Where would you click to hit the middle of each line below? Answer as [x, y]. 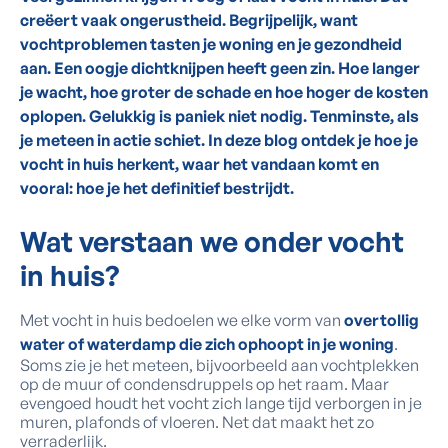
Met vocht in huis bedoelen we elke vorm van [182, 320]
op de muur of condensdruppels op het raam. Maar [204, 384]
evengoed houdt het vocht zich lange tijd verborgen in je [221, 403]
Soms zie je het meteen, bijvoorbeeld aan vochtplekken [219, 365]
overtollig [381, 320]
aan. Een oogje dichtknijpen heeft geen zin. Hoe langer [220, 68]
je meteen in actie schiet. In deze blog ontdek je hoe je [219, 140]
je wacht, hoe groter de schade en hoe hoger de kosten [224, 92]
